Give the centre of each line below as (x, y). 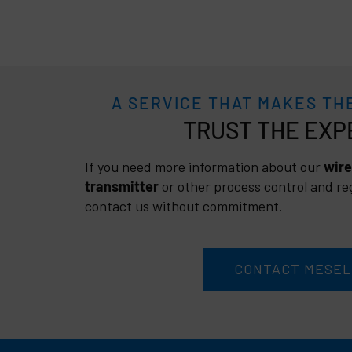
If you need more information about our (204, 166)
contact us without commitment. (184, 205)
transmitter (122, 186)
